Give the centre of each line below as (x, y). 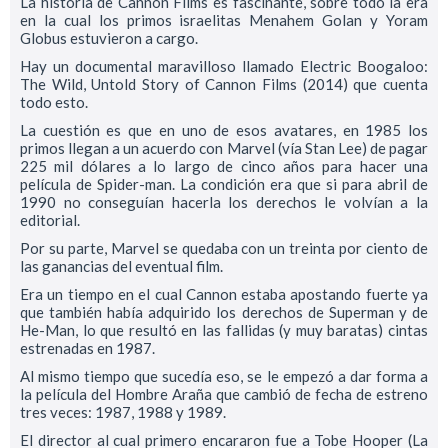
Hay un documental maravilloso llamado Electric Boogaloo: (224, 65)
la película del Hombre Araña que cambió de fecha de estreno (224, 393)
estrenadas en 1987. (87, 347)
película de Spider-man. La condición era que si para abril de (224, 183)
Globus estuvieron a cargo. (109, 37)
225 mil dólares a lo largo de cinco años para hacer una (224, 165)
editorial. (50, 219)
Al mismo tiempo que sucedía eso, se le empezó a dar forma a (224, 375)
